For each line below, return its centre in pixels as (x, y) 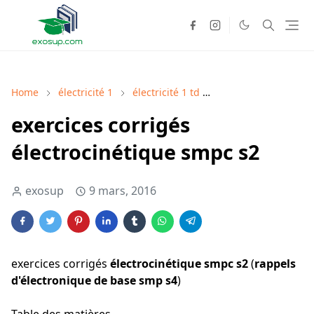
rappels (275, 264)
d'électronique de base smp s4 (94, 281)
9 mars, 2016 (123, 191)
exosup (45, 191)
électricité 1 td (166, 93)
